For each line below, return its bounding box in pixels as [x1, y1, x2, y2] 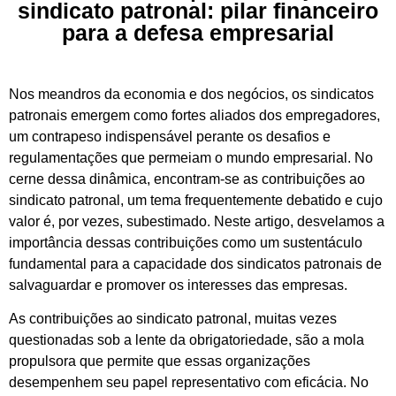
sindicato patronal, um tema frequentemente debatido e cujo [9, 192, 383, 208]
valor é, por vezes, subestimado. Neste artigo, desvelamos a [9, 213, 385, 229]
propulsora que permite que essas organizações [9, 354, 310, 369]
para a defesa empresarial [62, 19, 334, 45]
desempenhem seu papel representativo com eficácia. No [9, 375, 369, 391]
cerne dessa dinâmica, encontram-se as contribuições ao [9, 171, 365, 187]
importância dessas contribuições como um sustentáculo [9, 234, 362, 250]
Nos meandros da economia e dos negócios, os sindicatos [9, 86, 374, 102]
